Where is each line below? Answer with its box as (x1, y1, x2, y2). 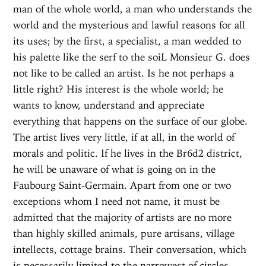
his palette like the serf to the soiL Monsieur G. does (13, 50, 251, 63)
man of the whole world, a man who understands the (13, 2, 252, 15)
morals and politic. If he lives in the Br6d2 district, (13, 147, 243, 159)
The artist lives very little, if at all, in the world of (13, 131, 235, 143)
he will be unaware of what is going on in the (13, 163, 216, 175)
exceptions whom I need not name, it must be (13, 195, 220, 207)
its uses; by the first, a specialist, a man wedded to (13, 34, 242, 47)
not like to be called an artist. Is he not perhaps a (13, 66, 235, 79)
